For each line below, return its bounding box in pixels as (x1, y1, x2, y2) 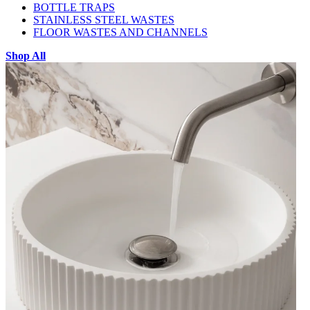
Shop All (6, 49, 46, 62)
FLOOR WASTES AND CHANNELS (33, 26, 208, 38)
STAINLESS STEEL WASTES (33, 13, 174, 26)
